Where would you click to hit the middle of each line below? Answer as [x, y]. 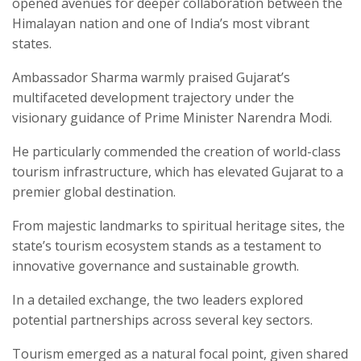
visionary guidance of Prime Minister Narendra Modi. [172, 118]
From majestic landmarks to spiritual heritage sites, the [178, 226]
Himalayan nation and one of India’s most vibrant [161, 24]
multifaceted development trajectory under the [153, 98]
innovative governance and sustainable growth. [156, 266]
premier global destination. [94, 192]
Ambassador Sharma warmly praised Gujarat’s [151, 78]
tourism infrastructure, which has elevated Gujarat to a [178, 172]
